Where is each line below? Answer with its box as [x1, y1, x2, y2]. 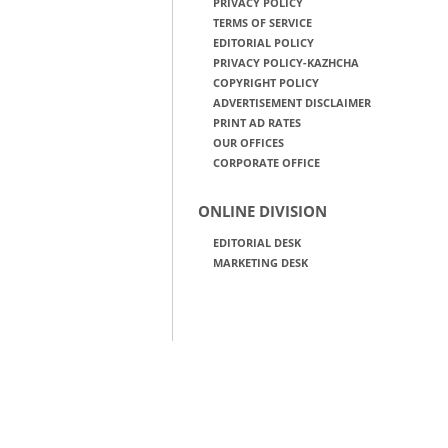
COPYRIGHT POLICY [212, 75, 319, 90]
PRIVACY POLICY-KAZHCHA [212, 55, 359, 70]
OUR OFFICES [212, 135, 284, 150]
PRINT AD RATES [212, 115, 301, 130]
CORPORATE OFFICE [212, 155, 320, 170]
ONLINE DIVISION [197, 201, 327, 221]
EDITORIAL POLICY [212, 35, 314, 50]
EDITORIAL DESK [212, 235, 301, 250]
